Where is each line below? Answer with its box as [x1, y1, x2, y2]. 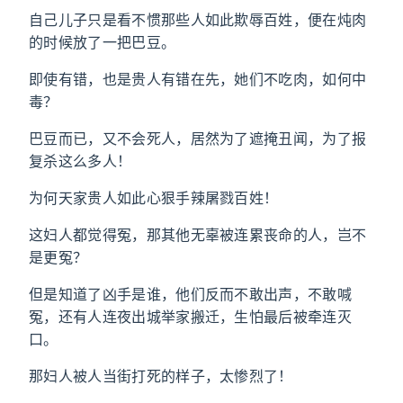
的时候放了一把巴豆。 [29, 33, 176, 51]
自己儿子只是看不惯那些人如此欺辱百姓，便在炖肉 [29, 11, 367, 29]
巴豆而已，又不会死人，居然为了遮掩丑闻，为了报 [29, 130, 367, 148]
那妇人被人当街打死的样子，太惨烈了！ [29, 367, 293, 385]
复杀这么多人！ [29, 152, 132, 170]
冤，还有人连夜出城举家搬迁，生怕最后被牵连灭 [29, 308, 353, 326]
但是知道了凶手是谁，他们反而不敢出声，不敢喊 [29, 285, 353, 303]
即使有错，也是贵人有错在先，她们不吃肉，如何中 [29, 70, 367, 88]
